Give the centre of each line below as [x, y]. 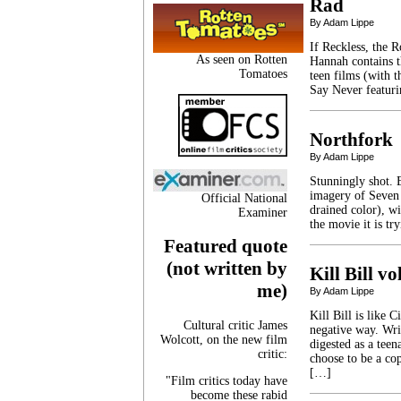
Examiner [263, 212]
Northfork [351, 140]
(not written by [227, 269]
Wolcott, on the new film [224, 339]
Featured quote [226, 247]
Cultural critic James [235, 325]
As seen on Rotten [242, 59]
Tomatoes [263, 73]
